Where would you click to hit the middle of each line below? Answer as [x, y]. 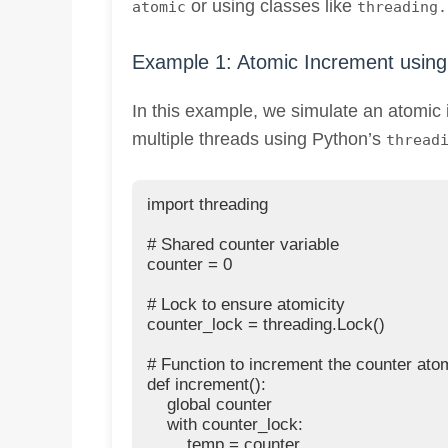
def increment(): [206, 384]
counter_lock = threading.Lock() [266, 324]
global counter [209, 404]
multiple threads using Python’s [259, 138]
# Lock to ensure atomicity [246, 304]
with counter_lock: [225, 424]
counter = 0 [189, 264]
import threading [207, 204]
